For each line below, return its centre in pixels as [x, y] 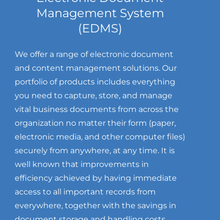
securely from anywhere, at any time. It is [95, 150]
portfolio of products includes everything [95, 82]
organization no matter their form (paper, [95, 123]
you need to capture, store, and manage [93, 95]
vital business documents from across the [96, 109]
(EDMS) [100, 28]
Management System [100, 13]
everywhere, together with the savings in [95, 205]
